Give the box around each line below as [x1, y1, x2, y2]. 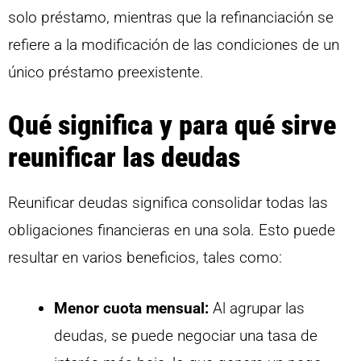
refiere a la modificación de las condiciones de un [8, 35, 339, 54]
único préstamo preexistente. [8, 62, 204, 81]
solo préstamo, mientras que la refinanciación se [8, 7, 334, 27]
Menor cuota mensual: [54, 298, 209, 317]
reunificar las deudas [8, 141, 240, 174]
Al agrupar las [209, 298, 305, 317]
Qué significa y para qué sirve [8, 109, 336, 142]
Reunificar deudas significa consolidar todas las [8, 193, 328, 213]
